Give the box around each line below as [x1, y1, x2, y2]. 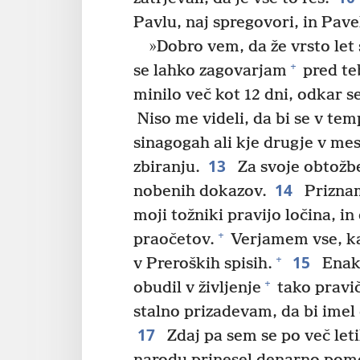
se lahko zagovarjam [133, 61, 287, 80]
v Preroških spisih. [133, 254, 272, 273]
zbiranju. [133, 157, 200, 177]
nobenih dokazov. [133, 182, 267, 201]
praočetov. [133, 230, 215, 249]
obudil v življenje [133, 278, 261, 297]
